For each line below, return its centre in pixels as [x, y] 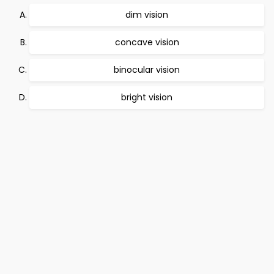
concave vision [147, 42]
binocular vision [147, 70]
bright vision [147, 97]
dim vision [147, 15]
